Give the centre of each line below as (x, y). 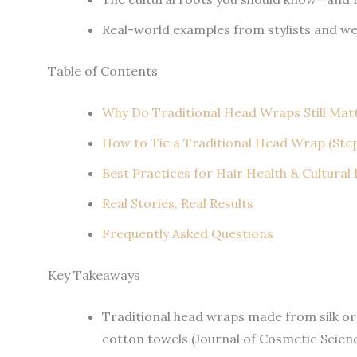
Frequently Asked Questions (188, 233)
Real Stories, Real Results (178, 203)
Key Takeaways (94, 275)
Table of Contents (103, 71)
